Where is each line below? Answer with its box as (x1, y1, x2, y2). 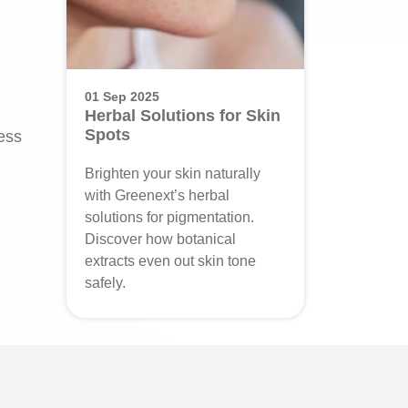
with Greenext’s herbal (85, 188, 229, 203)
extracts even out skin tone (85, 253, 256, 269)
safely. (85, 275, 126, 291)
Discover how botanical (85, 231, 236, 247)
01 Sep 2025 (85, 89, 159, 104)
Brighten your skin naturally (85, 166, 260, 181)
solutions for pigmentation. (85, 209, 254, 225)
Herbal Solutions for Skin (85, 107, 280, 125)
